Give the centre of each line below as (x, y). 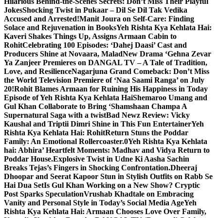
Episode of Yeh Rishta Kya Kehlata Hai (68, 98)
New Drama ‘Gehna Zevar (167, 54)
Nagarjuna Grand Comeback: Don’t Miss (140, 71)
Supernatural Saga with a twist (55, 115)
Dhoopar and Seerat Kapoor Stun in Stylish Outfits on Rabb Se (108, 176)
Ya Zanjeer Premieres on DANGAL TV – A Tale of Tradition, (106, 63)
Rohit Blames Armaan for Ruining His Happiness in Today (111, 89)
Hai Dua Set (24, 185)
